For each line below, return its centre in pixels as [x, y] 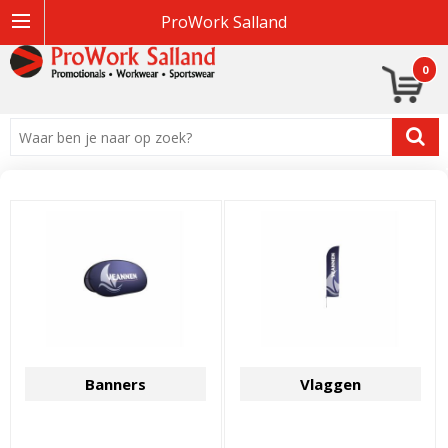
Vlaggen [330, 383]
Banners [116, 383]
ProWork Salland [224, 22]
